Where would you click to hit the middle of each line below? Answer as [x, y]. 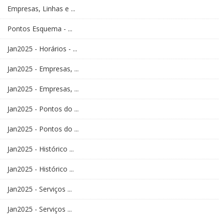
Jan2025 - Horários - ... [42, 49]
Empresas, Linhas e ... [41, 9]
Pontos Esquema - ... [40, 29]
